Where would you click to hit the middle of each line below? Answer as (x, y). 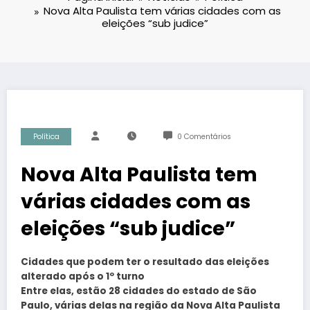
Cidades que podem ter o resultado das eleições (145, 262)
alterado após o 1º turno (83, 277)
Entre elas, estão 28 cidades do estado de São (139, 291)
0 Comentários (204, 137)
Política (46, 137)
